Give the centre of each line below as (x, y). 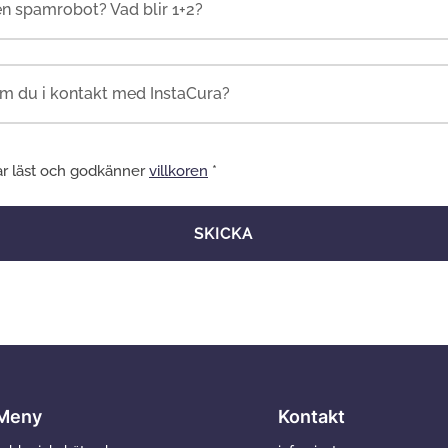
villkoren (178, 171)
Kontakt (312, 417)
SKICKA (224, 233)
